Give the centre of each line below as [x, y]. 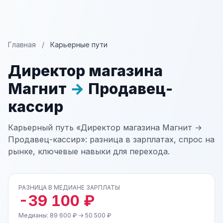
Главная [22, 45]
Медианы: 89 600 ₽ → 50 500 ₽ [65, 215]
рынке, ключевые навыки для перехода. [89, 151]
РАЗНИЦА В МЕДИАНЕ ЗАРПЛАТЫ [69, 187]
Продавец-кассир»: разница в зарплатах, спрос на [111, 139]
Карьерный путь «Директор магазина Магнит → [105, 127]
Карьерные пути [79, 45]
